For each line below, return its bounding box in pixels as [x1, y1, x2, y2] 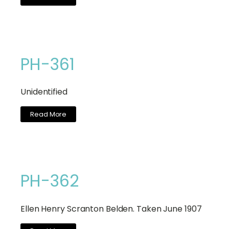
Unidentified [20, 86, 67, 98]
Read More [30, 109, 67, 119]
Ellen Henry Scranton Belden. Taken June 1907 [20, 202, 202, 215]
